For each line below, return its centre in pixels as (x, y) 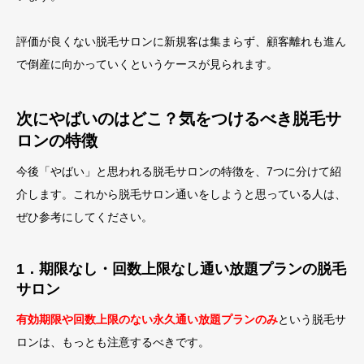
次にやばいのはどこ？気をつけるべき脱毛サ (179, 119)
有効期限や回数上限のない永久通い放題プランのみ (147, 319)
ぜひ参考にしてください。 (84, 217)
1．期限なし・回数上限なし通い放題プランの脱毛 (181, 269)
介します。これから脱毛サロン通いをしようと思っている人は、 (181, 194)
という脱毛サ (312, 319)
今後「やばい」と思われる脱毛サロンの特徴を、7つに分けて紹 (179, 171)
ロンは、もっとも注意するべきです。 (113, 342)
